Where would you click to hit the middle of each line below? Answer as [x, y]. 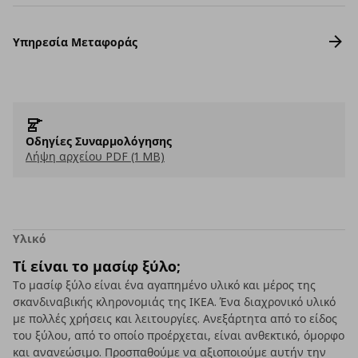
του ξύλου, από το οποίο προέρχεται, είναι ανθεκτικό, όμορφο [179, 335]
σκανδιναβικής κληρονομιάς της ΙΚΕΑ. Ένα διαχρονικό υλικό [174, 302]
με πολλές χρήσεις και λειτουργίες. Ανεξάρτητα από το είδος [175, 318]
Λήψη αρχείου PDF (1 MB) [95, 156]
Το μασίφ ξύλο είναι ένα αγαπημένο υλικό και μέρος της [164, 285]
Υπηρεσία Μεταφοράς [75, 42]
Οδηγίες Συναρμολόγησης [99, 141]
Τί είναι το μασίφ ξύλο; [97, 266]
